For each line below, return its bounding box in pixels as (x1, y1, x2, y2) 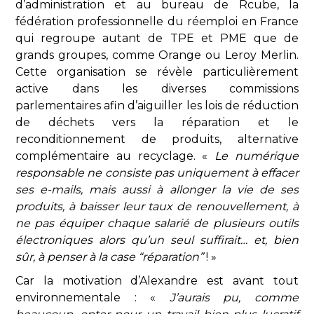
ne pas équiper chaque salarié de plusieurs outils (15, 217, 299, 230)
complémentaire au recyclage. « (15, 149, 215, 163)
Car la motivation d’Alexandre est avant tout (15, 274, 299, 287)
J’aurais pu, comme (169, 291, 299, 304)
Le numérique (214, 149, 299, 163)
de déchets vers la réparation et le (15, 116, 299, 129)
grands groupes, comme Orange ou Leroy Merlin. (15, 48, 299, 62)
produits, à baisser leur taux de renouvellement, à (15, 200, 299, 213)
